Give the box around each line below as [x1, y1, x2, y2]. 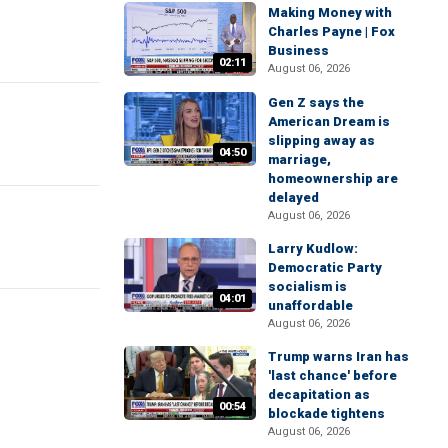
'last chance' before [268, 367, 397, 383]
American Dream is [268, 113, 390, 129]
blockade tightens [268, 405, 385, 421]
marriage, [268, 151, 331, 167]
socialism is [268, 278, 347, 294]
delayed [268, 189, 319, 205]
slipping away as [268, 132, 375, 148]
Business [268, 42, 329, 58]
